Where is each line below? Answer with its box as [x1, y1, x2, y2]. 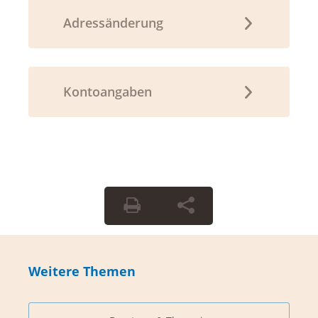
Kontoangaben [62, 83, 152, 101]
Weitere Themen [28, 263, 136, 280]
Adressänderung [62, 14, 163, 32]
